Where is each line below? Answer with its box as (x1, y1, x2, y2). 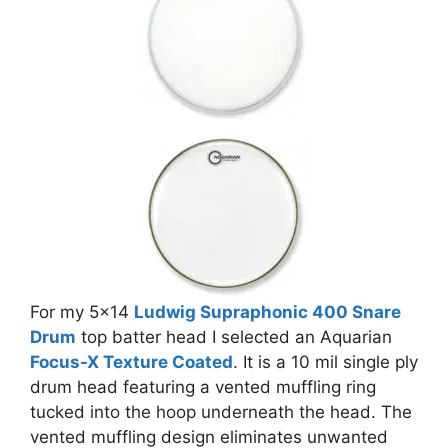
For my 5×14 (30, 301, 134, 322)
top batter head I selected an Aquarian (76, 326, 392, 347)
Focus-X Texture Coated (30, 351, 233, 372)
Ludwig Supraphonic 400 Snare (134, 301, 401, 322)
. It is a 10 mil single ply (233, 351, 418, 372)
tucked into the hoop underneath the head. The (30, 401, 412, 422)
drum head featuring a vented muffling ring (30, 376, 376, 397)
